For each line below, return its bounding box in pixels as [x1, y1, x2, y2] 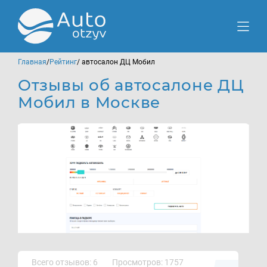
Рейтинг [49, 58, 77, 66]
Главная [18, 58, 46, 66]
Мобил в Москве [18, 93, 161, 112]
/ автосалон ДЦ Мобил [77, 58, 155, 66]
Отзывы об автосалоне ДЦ [18, 76, 244, 95]
